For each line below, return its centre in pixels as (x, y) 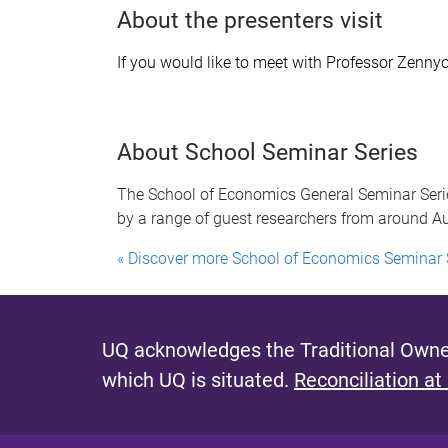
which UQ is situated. (198, 380)
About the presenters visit (250, 20)
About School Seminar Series (267, 152)
